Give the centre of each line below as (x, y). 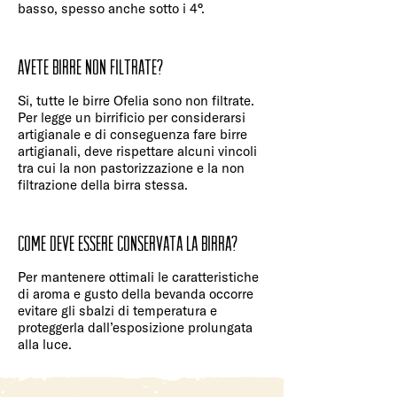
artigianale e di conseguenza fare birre (132, 135)
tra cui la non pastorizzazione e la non (131, 168)
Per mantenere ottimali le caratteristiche (138, 277)
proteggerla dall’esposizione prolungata (135, 328)
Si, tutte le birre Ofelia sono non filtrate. (136, 101)
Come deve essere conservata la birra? (128, 243)
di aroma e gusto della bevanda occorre (136, 294)
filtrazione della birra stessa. (103, 185)
